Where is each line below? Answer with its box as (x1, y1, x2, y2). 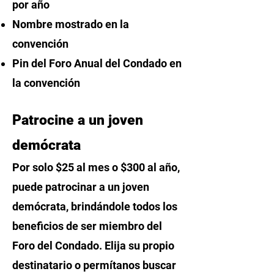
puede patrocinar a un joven (12, 180, 149, 193)
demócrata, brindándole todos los (12, 200, 177, 213)
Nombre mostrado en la (12, 18, 129, 31)
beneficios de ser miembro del (12, 220, 162, 232)
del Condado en (105, 57, 182, 70)
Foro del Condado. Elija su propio (12, 239, 174, 252)
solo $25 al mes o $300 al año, (30, 161, 180, 174)
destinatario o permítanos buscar (12, 259, 176, 272)
